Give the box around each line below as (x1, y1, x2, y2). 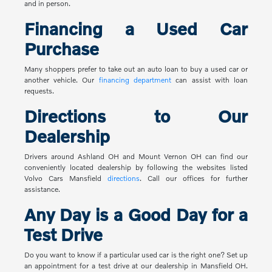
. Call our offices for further (139, 174, 248, 183)
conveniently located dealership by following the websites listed (24, 163, 248, 172)
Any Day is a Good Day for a (24, 205, 248, 225)
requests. (24, 86, 54, 96)
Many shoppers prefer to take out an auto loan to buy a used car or (24, 64, 248, 74)
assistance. (24, 185, 60, 194)
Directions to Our (24, 106, 248, 127)
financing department (98, 75, 172, 85)
